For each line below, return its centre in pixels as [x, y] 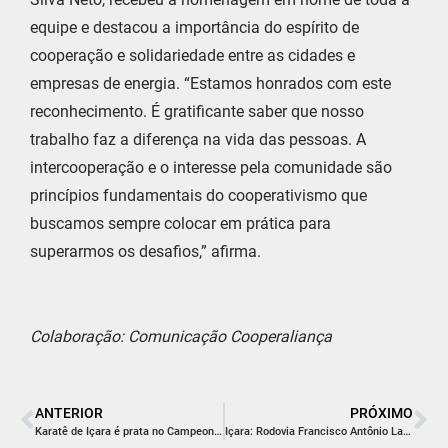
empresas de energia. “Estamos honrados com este [210, 83]
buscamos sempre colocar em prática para [180, 223]
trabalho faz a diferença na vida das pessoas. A [198, 139]
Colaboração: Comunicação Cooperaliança [183, 336]
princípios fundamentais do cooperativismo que [198, 195]
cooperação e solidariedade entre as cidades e [192, 55]
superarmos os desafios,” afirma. [145, 251]
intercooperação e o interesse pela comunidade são [211, 167]
